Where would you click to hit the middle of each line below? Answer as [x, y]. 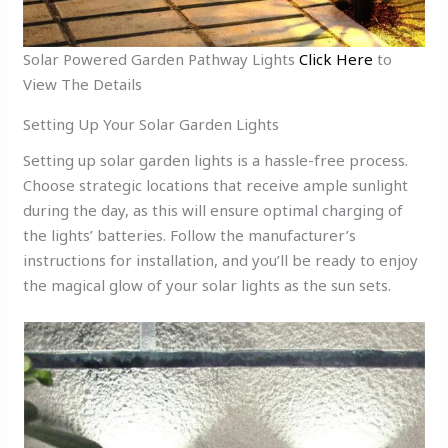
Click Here [334, 59]
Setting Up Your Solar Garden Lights [151, 124]
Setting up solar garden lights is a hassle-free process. [216, 159]
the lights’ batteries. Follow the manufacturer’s [190, 234]
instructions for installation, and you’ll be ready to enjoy [221, 259]
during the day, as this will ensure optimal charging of [213, 209]
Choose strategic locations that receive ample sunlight [216, 184]
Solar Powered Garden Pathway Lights [159, 59]
